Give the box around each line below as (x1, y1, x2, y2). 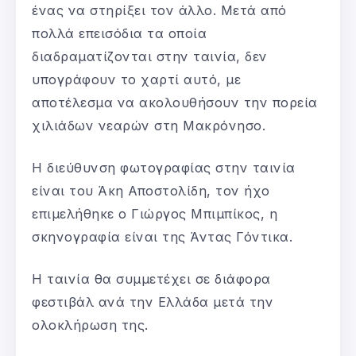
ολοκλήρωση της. (32, 317, 149, 334)
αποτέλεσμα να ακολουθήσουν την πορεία (32, 95, 318, 111)
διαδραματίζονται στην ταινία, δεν (32, 48, 268, 65)
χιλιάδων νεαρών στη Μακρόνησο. (32, 118, 265, 134)
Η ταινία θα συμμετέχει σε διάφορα (32, 271, 271, 288)
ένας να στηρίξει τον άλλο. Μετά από (32, 2, 287, 19)
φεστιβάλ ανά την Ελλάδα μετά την (32, 294, 273, 311)
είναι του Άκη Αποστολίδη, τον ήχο (32, 183, 270, 199)
